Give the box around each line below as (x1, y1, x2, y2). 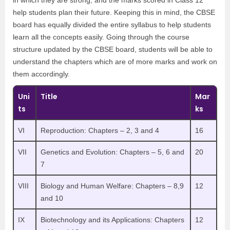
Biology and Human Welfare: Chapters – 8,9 (41, 182, 184, 190)
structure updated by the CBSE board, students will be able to (13, 45, 213, 53)
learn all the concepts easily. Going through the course (13, 33, 189, 41)
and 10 (41, 194, 63, 202)
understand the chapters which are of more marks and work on (13, 57, 217, 66)
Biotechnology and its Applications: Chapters (41, 216, 184, 224)
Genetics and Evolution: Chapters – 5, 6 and (41, 148, 184, 156)
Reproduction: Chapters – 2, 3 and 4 (41, 126, 159, 135)
